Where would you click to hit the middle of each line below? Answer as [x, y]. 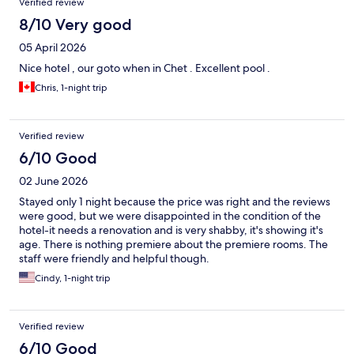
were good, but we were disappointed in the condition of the [170, 216]
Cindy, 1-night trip [73, 279]
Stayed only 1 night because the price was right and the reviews [175, 202]
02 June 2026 [53, 181]
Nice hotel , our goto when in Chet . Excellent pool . [145, 68]
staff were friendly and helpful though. [114, 259]
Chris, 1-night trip [71, 88]
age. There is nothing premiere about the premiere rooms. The [173, 245]
